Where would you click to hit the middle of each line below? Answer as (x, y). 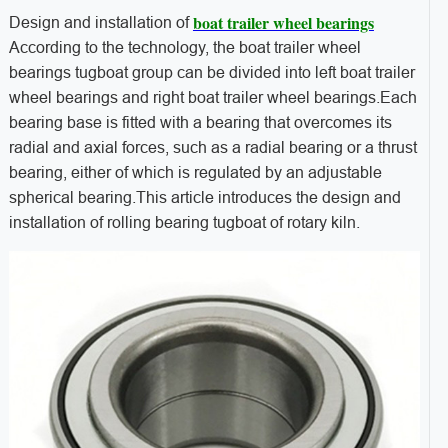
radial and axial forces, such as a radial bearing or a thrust (212, 148)
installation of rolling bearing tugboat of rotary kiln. (184, 223)
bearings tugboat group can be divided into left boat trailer (211, 73)
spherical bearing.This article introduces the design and (204, 198)
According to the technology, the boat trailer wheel (184, 48)
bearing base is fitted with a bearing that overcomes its (200, 123)
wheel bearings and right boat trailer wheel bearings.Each (212, 98)
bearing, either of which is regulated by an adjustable (195, 173)
